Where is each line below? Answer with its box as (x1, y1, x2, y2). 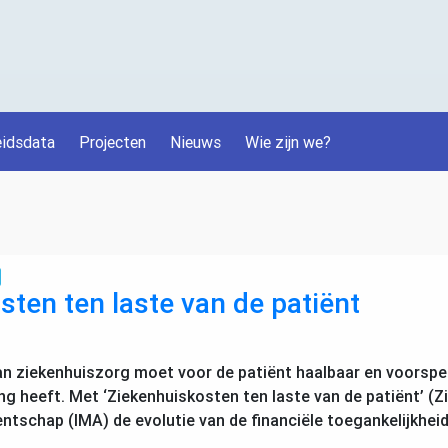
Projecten (79, 131, 146, 152)
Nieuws (170, 131, 221, 152)
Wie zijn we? (245, 131, 331, 152)
